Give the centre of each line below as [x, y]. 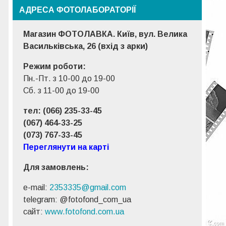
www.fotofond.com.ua [85, 211]
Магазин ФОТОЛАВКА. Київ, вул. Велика [105, 34]
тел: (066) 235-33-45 [63, 110]
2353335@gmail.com [88, 187]
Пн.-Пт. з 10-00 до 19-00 [69, 78]
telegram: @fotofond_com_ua [77, 199]
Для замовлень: [56, 167]
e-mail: [37, 187]
